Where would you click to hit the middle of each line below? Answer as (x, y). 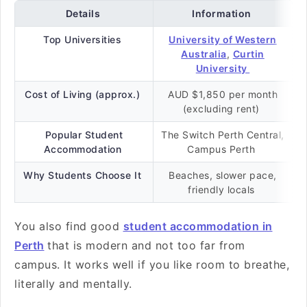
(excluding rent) (223, 109)
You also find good (69, 226)
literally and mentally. (75, 284)
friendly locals (223, 189)
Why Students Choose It (84, 175)
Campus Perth (223, 149)
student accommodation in (198, 226)
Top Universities (84, 39)
